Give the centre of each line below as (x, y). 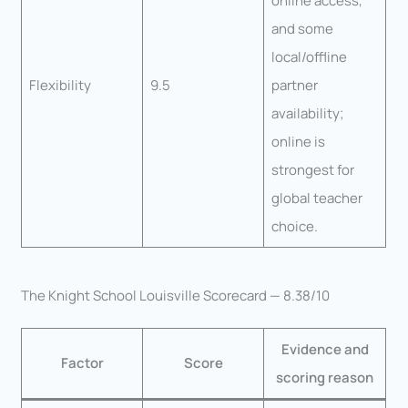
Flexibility (60, 85)
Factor (82, 363)
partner (294, 85)
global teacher (316, 198)
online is (298, 141)
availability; (307, 113)
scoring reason (325, 378)
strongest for (312, 169)
